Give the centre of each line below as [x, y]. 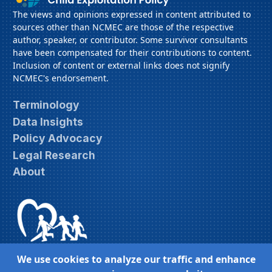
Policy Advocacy [58, 138]
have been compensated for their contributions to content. [132, 52]
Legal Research [54, 155]
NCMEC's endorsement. [61, 78]
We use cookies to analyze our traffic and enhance [136, 259]
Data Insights [48, 121]
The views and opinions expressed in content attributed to [132, 14]
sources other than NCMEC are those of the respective [123, 27]
